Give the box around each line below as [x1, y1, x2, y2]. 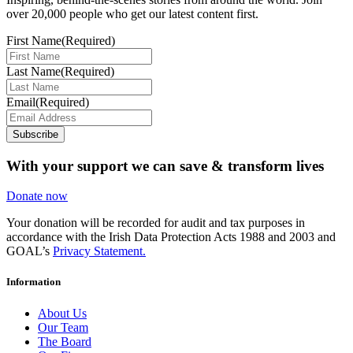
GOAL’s [6, 244, 53, 258]
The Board [38, 334, 91, 348]
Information [6, 276, 61, 288]
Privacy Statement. [53, 244, 146, 258]
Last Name [6, 64, 61, 78]
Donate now [6, 189, 68, 203]
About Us [38, 306, 87, 320]
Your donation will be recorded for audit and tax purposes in [6, 216, 305, 230]
